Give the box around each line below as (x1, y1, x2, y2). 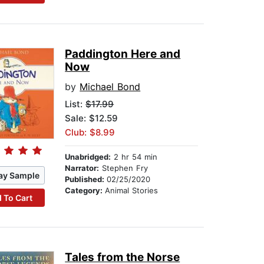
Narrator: (65, 163, 100, 173)
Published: (65, 174, 107, 184)
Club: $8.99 (65, 127, 115, 138)
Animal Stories (105, 186, 159, 196)
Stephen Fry (99, 163, 148, 173)
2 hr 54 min (111, 152, 158, 162)
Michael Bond (80, 81, 141, 93)
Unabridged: (65, 152, 111, 162)
